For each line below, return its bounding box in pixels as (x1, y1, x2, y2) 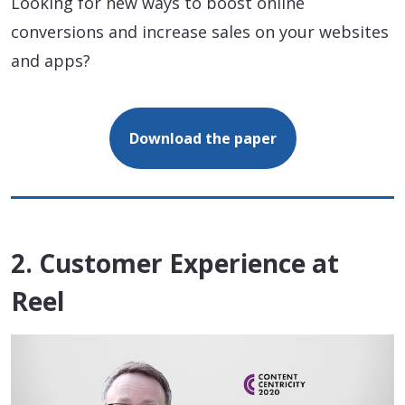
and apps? (11, 49, 90, 71)
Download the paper (128, 127, 277, 148)
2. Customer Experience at (11, 245, 339, 280)
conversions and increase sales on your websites (11, 20, 389, 42)
